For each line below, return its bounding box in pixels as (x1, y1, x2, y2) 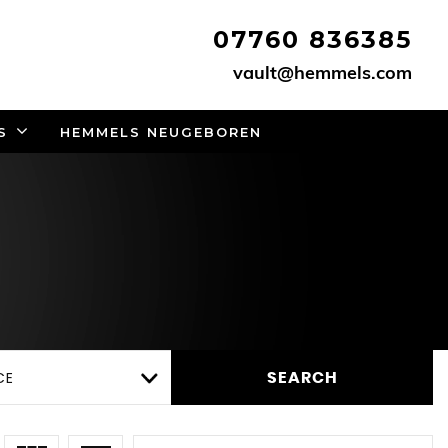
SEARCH (266, 369, 338, 386)
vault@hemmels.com (233, 61, 412, 84)
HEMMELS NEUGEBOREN (59, 124, 262, 140)
